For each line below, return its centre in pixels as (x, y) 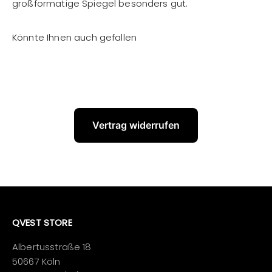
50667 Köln (36, 261)
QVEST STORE (42, 223)
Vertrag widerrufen (136, 125)
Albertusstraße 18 (52, 247)
